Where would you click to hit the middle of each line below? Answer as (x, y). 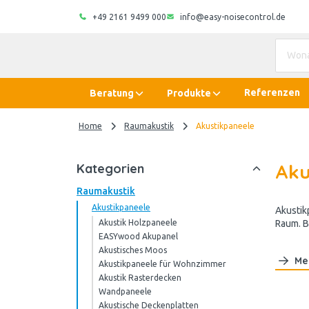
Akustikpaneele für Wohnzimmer (162, 264)
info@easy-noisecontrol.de (233, 17)
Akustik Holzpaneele (138, 222)
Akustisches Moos (133, 250)
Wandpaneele (125, 291)
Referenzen (272, 92)
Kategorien (110, 169)
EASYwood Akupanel (138, 236)
